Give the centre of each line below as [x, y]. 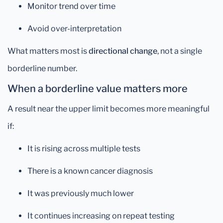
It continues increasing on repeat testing [101, 216]
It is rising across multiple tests [84, 149]
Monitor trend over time [71, 6]
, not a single [180, 51]
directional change [123, 51]
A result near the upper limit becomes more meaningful [109, 109]
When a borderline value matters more [98, 89]
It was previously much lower [81, 194]
